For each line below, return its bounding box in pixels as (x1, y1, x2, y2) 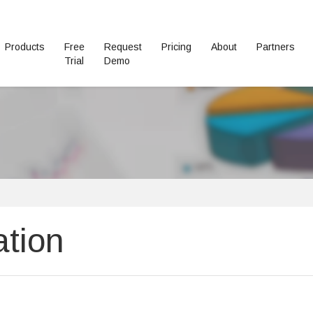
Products (5, 41, 45, 52)
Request (104, 41, 142, 52)
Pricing (161, 41, 191, 52)
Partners (256, 41, 295, 52)
